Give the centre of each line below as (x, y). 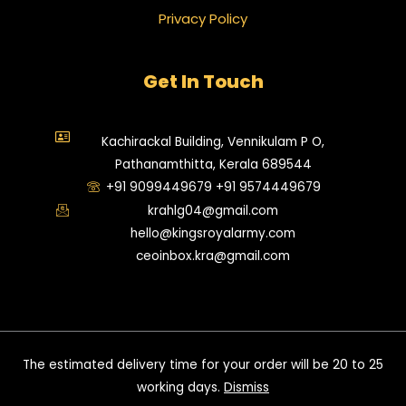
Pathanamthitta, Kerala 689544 (213, 164)
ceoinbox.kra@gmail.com (213, 256)
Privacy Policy (203, 18)
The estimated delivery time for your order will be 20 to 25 (203, 365)
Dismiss (246, 388)
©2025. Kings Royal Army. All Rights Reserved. (203, 351)
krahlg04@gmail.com (213, 210)
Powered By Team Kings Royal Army (203, 391)
